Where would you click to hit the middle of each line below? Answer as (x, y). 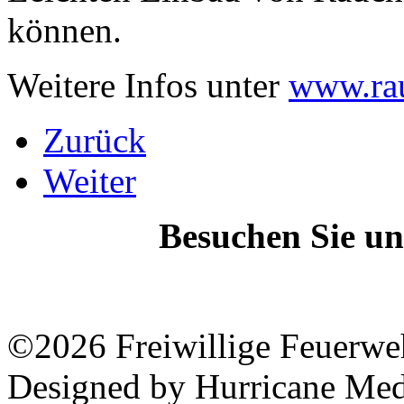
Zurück (95, 140)
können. (64, 30)
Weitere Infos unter (148, 85)
